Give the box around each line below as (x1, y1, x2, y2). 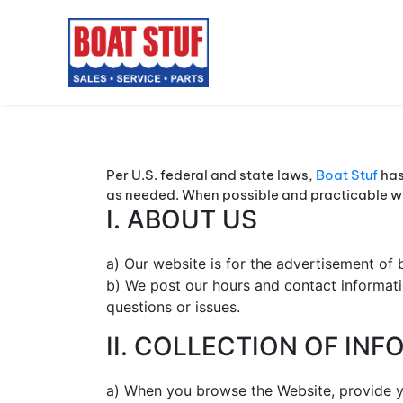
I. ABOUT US (106, 204, 257, 235)
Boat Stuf (316, 166, 378, 184)
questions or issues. (106, 298, 240, 316)
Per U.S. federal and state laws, (106, 166, 316, 184)
